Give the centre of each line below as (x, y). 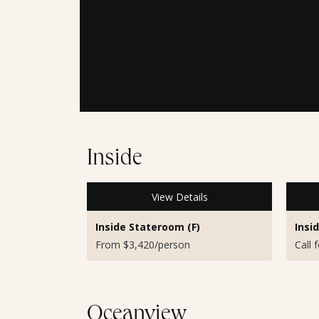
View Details (179, 197)
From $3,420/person (143, 245)
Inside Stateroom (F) (148, 227)
